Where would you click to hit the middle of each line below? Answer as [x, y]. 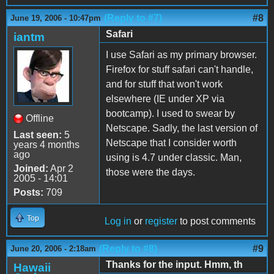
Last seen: [38, 135]
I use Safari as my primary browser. [181, 54]
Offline [40, 118]
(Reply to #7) [133, 18]
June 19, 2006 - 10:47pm [56, 18]
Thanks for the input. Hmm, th [174, 264]
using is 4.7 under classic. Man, [174, 157]
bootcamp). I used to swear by [170, 113]
